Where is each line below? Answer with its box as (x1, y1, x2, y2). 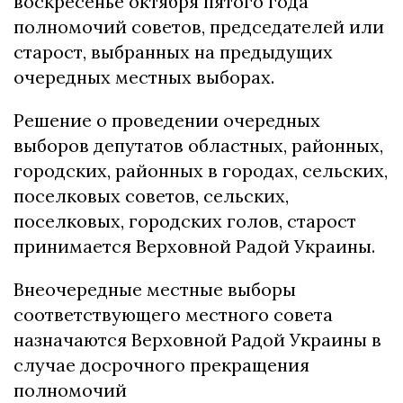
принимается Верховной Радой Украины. (13, 234, 375, 257)
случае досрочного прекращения (13, 353, 309, 376)
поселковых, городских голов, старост (13, 209, 356, 232)
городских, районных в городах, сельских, (13, 158, 388, 182)
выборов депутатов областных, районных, (13, 133, 383, 157)
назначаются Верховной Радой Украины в (13, 327, 381, 351)
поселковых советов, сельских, (13, 184, 289, 207)
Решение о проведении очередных (13, 108, 320, 131)
